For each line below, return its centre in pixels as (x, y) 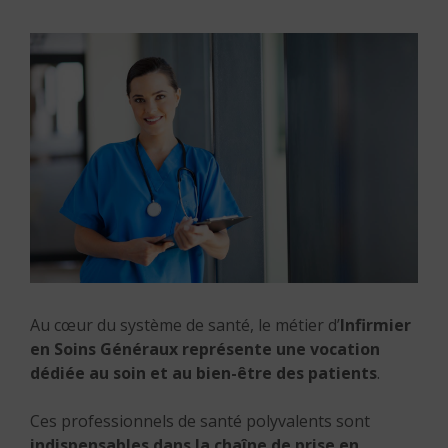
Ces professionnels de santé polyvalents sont (200, 421)
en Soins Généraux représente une (168, 349)
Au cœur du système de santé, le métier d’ (185, 325)
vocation (345, 349)
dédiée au (69, 373)
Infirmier (375, 325)
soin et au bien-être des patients (245, 373)
